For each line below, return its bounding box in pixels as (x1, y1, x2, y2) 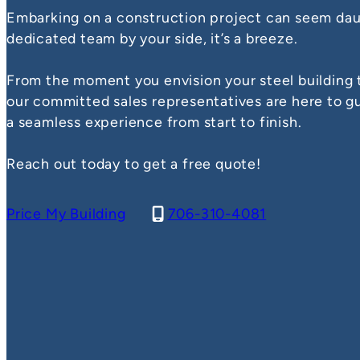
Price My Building (6, 204, 126, 222)
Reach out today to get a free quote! (6, 154, 261, 172)
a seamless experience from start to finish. (6, 112, 302, 130)
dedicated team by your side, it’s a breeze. (6, 29, 298, 47)
